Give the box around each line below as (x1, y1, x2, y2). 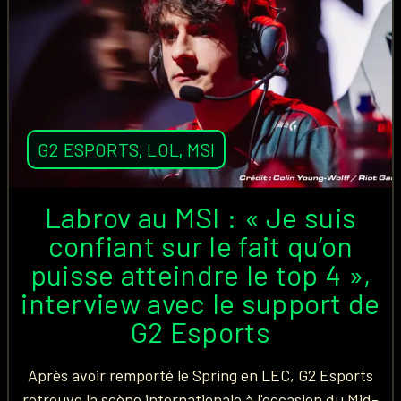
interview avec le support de (21, 286, 380, 320)
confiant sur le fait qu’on (47, 228, 354, 262)
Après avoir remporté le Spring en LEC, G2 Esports (28, 365, 373, 385)
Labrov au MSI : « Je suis (44, 200, 357, 234)
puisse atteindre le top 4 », (30, 257, 371, 291)
